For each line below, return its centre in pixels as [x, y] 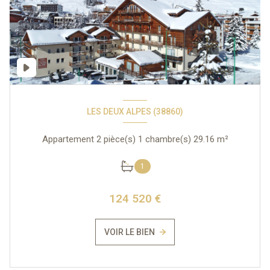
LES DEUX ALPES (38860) [135, 111]
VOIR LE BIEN [130, 232]
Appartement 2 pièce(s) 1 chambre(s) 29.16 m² [222, 140]
